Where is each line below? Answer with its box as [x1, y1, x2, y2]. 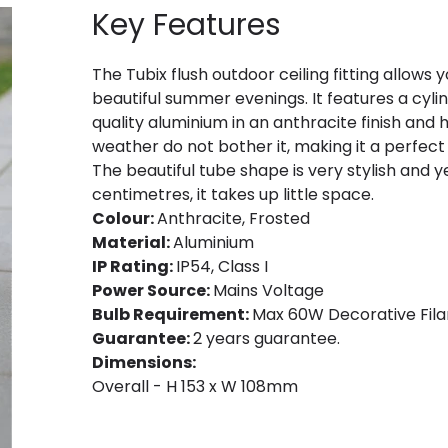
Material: [92, 231, 173, 255]
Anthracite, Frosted [157, 207, 310, 231]
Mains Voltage [213, 279, 324, 303]
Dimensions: [92, 351, 196, 375]
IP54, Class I [176, 255, 268, 279]
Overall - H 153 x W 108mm [92, 375, 298, 399]
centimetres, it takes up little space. [92, 183, 374, 207]
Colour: [92, 207, 157, 231]
